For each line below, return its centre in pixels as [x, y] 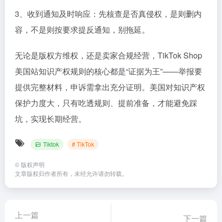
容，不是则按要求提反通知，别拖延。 [82, 29]
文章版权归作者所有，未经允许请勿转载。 [71, 173]
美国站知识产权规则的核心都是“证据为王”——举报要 [109, 71]
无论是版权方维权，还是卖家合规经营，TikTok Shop [109, 55]
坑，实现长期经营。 [51, 118]
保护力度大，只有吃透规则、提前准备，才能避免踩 [106, 103]
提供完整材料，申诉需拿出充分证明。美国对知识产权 [110, 87]
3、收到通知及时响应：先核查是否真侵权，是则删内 [108, 13]
